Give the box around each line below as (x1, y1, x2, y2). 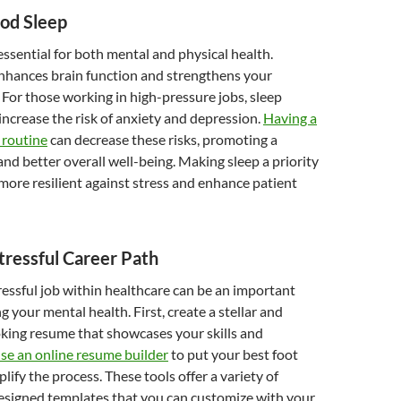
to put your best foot (168, 346, 298, 363)
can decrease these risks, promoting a (47, 131, 277, 148)
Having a (263, 109, 317, 126)
